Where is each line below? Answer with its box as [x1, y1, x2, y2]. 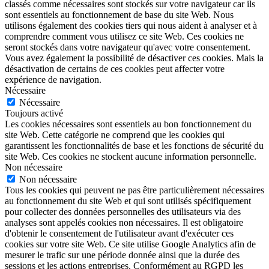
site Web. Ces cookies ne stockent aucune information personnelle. [5, 151, 256, 162]
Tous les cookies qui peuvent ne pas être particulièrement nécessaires [5, 185, 264, 196]
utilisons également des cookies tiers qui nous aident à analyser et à [5, 20, 257, 31]
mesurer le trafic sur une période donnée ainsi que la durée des [5, 250, 240, 261]
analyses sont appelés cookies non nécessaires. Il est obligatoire [5, 217, 243, 228]
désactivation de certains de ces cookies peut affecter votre [5, 64, 225, 74]
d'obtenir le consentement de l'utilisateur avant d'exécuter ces [5, 228, 234, 239]
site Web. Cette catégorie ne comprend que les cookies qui [5, 130, 225, 141]
